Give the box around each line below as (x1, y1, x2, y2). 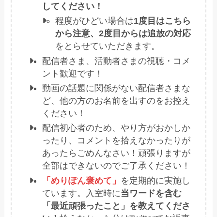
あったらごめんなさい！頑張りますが (42, 148, 191, 158)
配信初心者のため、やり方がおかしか (42, 123, 191, 133)
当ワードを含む (121, 188, 182, 198)
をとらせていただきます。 (55, 41, 160, 51)
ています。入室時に (42, 188, 121, 198)
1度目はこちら (133, 16, 191, 26)
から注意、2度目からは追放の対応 (55, 29, 191, 39)
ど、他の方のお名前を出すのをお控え (42, 95, 191, 106)
